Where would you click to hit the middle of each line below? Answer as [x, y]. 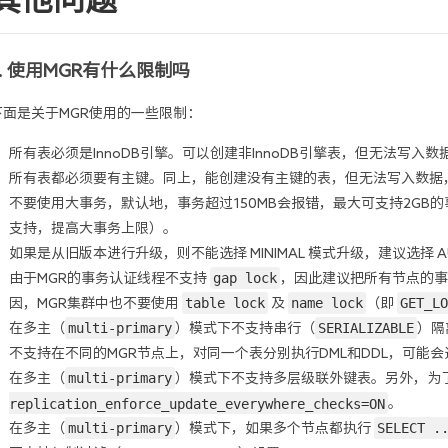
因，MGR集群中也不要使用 [95, 303]
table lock [225, 303]
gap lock [245, 278]
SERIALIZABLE [366, 328]
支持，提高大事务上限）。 [93, 228]
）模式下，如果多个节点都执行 [274, 428]
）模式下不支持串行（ [245, 328]
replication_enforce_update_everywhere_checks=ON [197, 403]
